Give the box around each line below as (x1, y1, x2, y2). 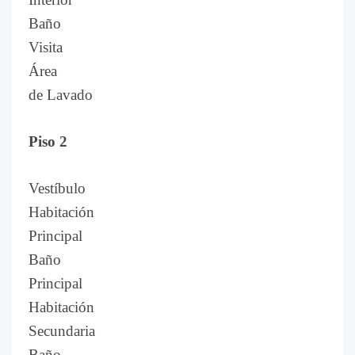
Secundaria (29, 323, 95, 339)
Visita (29, 39, 63, 55)
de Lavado (29, 86, 93, 103)
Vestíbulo (29, 180, 86, 197)
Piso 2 (29, 133, 67, 150)
